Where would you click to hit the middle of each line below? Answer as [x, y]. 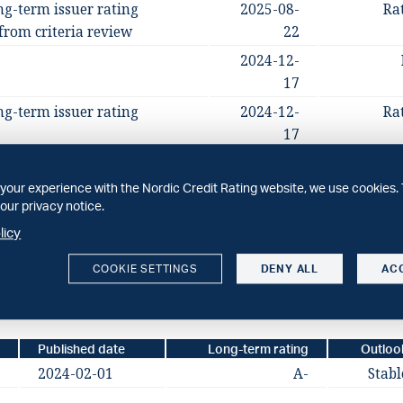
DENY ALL [289, 269]
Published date [81, 349]
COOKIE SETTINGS [145, 269]
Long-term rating [258, 349]
